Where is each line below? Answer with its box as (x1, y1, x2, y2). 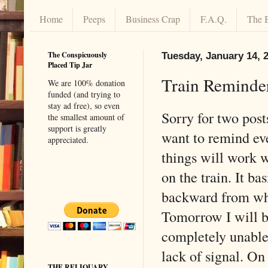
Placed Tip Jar (48, 59, 92, 70)
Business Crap (126, 13, 180, 26)
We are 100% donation (48, 77, 125, 89)
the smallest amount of (48, 111, 124, 123)
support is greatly (48, 122, 106, 134)
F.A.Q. (200, 13, 227, 26)
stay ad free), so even (48, 99, 120, 111)
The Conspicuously (48, 49, 107, 60)
